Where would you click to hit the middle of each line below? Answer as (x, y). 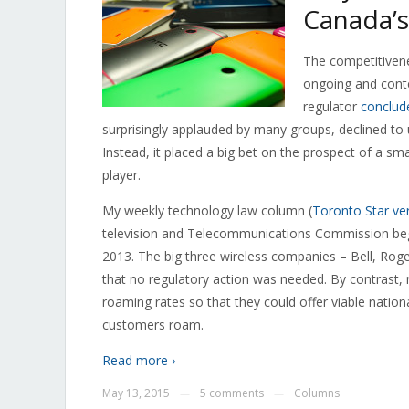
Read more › (139, 360)
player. (121, 175)
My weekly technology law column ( (207, 210)
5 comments (232, 393)
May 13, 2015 (136, 393)
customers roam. (153, 325)
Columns (317, 393)
